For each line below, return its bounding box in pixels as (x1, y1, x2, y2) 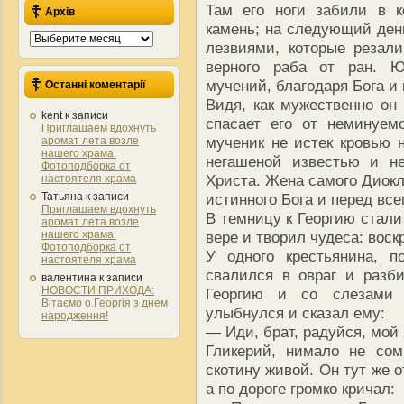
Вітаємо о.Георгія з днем (41, 297, 168, 309)
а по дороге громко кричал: (206, 380, 395, 399)
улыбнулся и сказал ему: (206, 304, 385, 323)
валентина (41, 271, 96, 284)
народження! (41, 309, 108, 322)
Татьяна (41, 190, 83, 203)
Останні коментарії (45, 78, 145, 91)
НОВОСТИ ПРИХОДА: (41, 284, 154, 297)
